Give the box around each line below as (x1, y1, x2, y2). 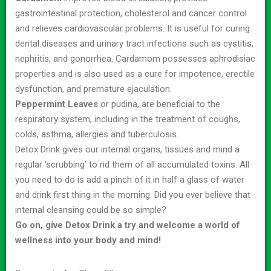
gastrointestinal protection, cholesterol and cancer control (15, 7, 247, 19)
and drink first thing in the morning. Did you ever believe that (15, 189, 250, 200)
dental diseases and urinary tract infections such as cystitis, (15, 38, 253, 49)
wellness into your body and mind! (15, 234, 161, 246)
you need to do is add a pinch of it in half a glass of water (15, 174, 244, 185)
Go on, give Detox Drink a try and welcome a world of (15, 219, 240, 230)
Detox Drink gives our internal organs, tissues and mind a (15, 143, 240, 155)
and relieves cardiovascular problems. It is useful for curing (15, 22, 250, 34)
